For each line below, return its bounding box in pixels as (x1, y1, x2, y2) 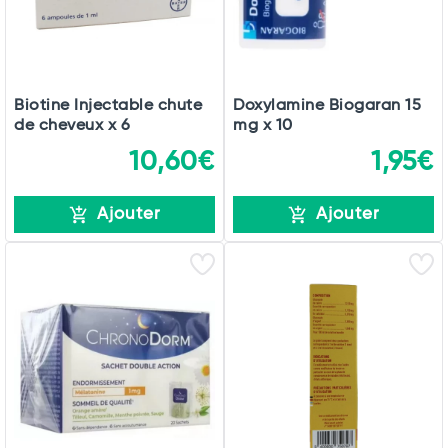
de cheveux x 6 (14, 117, 130, 135)
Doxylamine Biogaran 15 (233, 97, 421, 115)
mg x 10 (233, 117, 293, 135)
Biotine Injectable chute (14, 97, 202, 115)
